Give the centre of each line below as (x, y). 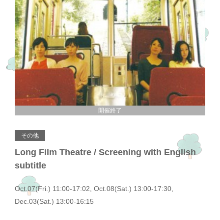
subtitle (30, 165)
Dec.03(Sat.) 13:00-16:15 (54, 201)
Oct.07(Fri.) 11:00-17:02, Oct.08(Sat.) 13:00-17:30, (94, 188)
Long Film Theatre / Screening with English (105, 152)
